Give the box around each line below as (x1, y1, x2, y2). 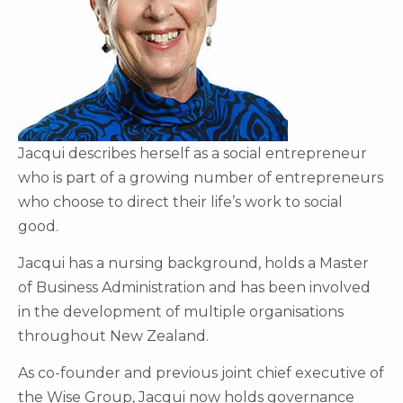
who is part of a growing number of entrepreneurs (18, 168, 383, 186)
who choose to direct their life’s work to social (18, 193, 343, 210)
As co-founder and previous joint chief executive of (18, 363, 384, 381)
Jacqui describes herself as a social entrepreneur (18, 144, 367, 162)
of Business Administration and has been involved (18, 278, 371, 296)
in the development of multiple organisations (18, 302, 344, 320)
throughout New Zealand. (18, 327, 209, 345)
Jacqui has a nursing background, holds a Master (18, 254, 369, 272)
